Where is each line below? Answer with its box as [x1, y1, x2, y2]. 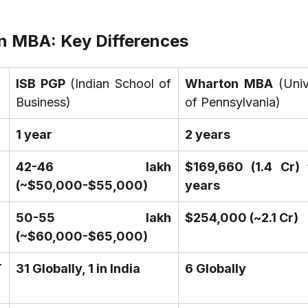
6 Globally [185, 261, 246, 276]
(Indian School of [65, 76, 171, 91]
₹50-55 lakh [16, 210, 171, 225]
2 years [185, 127, 230, 142]
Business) [16, 95, 71, 110]
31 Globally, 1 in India [16, 261, 140, 276]
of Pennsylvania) [185, 95, 280, 110]
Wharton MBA [185, 76, 273, 91]
